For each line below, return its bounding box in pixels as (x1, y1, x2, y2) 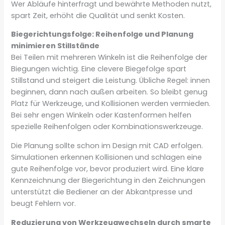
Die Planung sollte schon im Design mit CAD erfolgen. (11, 140, 203, 151)
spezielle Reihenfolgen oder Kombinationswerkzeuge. (11, 122, 203, 132)
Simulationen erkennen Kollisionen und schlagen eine (11, 152, 202, 162)
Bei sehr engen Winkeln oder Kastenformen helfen (11, 110, 192, 121)
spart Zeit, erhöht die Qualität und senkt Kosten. (11, 10, 185, 21)
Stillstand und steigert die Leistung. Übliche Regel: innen (11, 75, 210, 86)
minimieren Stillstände (11, 41, 100, 51)
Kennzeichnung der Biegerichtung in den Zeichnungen (11, 175, 206, 185)
